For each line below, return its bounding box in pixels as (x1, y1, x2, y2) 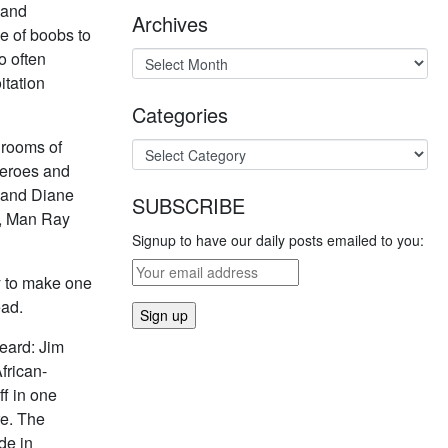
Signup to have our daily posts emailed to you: (132, 230, 424, 250)
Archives (132, 9, 208, 38)
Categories (132, 100, 228, 129)
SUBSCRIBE (132, 191, 245, 220)
